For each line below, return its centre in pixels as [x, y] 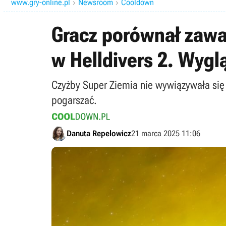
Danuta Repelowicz [99, 133]
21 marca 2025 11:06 [166, 133]
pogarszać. [74, 100]
